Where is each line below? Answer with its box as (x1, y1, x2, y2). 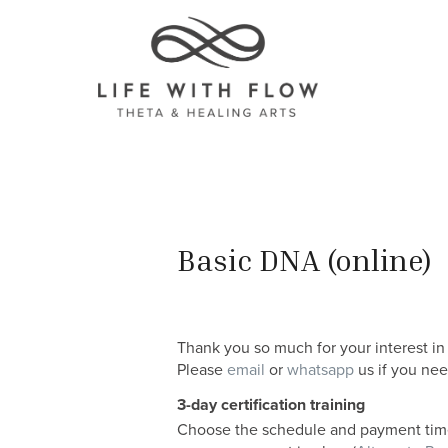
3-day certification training (177, 394, 365, 415)
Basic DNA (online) (177, 241, 432, 278)
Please (177, 360, 227, 381)
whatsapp (287, 360, 354, 381)
